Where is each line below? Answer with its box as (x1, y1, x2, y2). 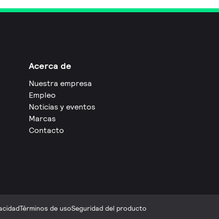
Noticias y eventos (29, 102, 96, 112)
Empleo (29, 90, 56, 100)
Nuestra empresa (29, 78, 92, 88)
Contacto (29, 125, 65, 135)
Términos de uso (20, 204, 71, 213)
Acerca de (29, 60, 72, 71)
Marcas (29, 113, 56, 124)
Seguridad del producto (71, 204, 147, 213)
